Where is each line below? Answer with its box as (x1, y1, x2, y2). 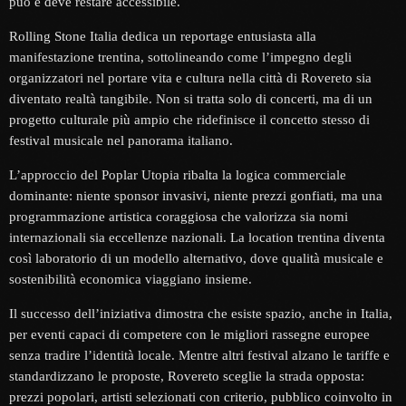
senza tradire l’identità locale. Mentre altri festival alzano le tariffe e (9, 348, 390, 363)
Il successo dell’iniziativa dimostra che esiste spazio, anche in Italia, (9, 306, 392, 322)
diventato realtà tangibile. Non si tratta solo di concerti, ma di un (9, 92, 372, 107)
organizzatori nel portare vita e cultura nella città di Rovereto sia (9, 71, 372, 86)
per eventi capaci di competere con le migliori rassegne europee (9, 327, 370, 343)
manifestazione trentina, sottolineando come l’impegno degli (9, 50, 352, 65)
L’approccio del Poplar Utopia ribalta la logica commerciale (9, 168, 346, 183)
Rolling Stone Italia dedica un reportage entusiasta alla (9, 29, 316, 44)
